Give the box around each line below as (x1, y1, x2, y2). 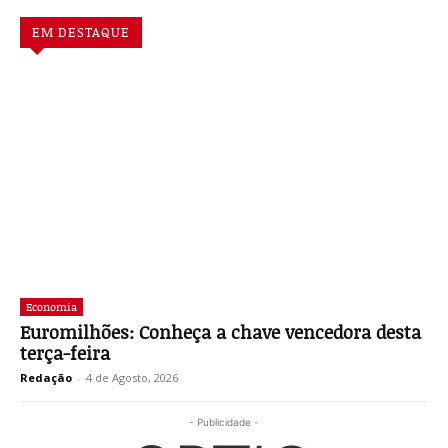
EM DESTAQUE (32, 22, 130, 41)
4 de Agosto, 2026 (86, 369, 178, 385)
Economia (26, 298, 77, 314)
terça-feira (20, 340, 110, 365)
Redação (20, 369, 72, 385)
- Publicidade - (189, 415, 259, 428)
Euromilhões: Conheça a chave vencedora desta (20, 319, 421, 344)
